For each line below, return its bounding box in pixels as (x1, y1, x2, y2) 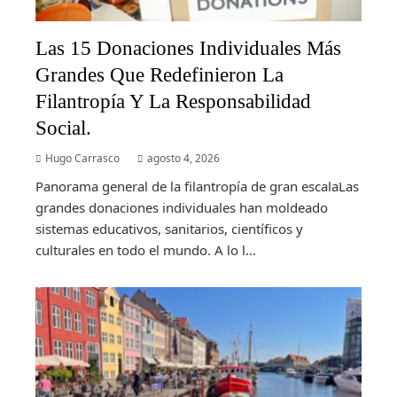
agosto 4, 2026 (147, 150, 220, 166)
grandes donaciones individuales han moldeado (35, 198, 328, 216)
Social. (35, 115, 91, 139)
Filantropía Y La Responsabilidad (35, 89, 311, 113)
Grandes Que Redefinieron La (35, 62, 284, 86)
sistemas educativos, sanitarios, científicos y (35, 219, 303, 237)
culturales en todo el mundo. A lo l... (35, 240, 256, 259)
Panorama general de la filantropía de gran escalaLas (35, 176, 359, 195)
